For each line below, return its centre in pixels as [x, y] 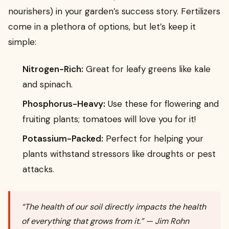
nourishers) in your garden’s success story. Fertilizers [114, 12]
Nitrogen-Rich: [53, 69]
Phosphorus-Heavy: [64, 104]
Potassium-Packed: [63, 138]
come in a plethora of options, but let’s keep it [102, 27]
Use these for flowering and [162, 104]
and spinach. [48, 84]
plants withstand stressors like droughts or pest [119, 154]
